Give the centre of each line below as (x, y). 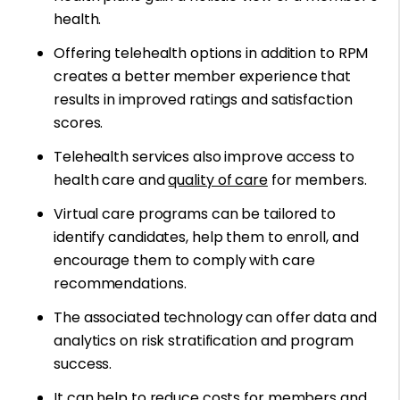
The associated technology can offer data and (215, 318)
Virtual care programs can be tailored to (195, 214)
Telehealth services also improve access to (204, 157)
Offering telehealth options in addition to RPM (211, 54)
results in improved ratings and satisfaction (203, 100)
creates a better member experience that (203, 77)
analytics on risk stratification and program (204, 341)
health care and (111, 180)
